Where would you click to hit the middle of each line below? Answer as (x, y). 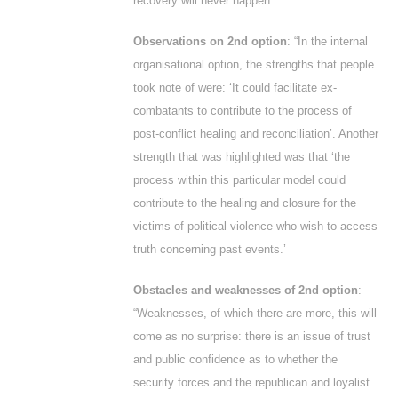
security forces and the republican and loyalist (251, 382)
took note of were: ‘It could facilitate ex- (235, 88)
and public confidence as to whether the (235, 359)
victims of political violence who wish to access (255, 226)
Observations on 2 (183, 41)
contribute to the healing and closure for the (245, 203)
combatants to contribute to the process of (243, 111)
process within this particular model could (239, 180)
